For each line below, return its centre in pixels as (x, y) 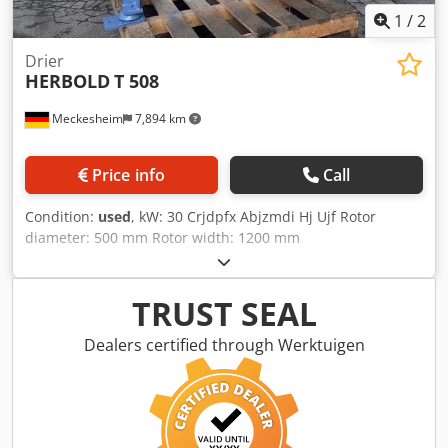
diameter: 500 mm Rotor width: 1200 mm (162, 238)
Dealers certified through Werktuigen (224, 345)
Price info (128, 175)
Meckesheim (86, 119)
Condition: (61, 217)
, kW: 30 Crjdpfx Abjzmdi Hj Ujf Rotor (253, 217)
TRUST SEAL (224, 314)
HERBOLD (67, 81)
